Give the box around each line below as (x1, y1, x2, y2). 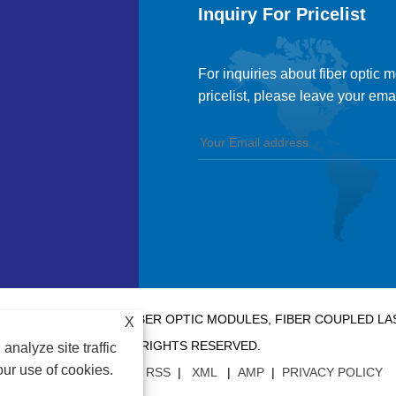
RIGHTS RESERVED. (140, 338, 261, 353)
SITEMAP (70, 364, 125, 379)
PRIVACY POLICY (281, 364, 383, 379)
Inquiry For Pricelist (198, 4, 366, 24)
